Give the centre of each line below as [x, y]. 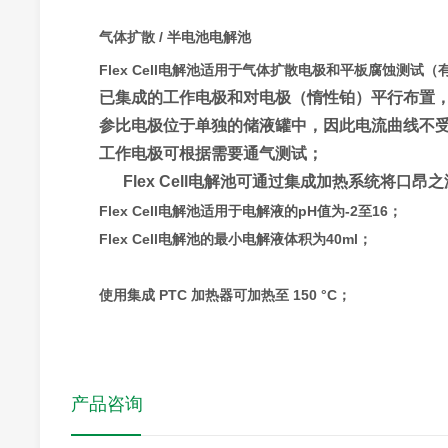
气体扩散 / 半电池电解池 [174, 37]
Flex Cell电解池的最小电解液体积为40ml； [235, 238]
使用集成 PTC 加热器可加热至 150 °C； [224, 294]
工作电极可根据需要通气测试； [210, 153]
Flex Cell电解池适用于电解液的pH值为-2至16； [250, 210]
